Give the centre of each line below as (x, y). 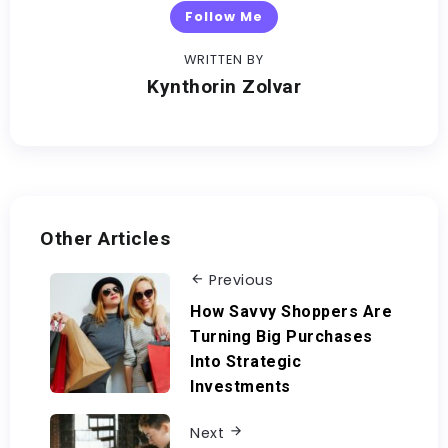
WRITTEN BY (224, 59)
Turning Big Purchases (281, 336)
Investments (240, 386)
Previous (241, 279)
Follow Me (224, 16)
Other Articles (105, 238)
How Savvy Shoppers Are (291, 311)
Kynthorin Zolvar (224, 86)
